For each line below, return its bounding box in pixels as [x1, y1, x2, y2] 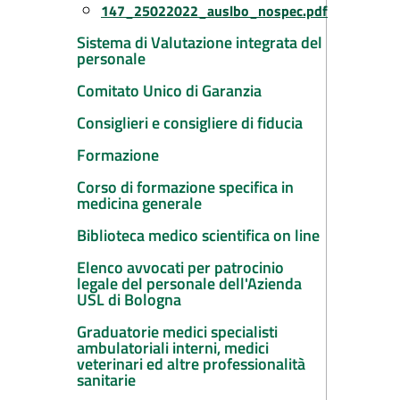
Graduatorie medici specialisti [77, 320, 278, 344]
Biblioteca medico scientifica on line [77, 223, 320, 247]
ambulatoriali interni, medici [77, 336, 269, 360]
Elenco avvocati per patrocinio [77, 255, 284, 279]
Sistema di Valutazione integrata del [77, 30, 322, 54]
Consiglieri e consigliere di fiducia [77, 111, 303, 135]
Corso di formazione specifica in [77, 175, 294, 199]
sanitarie [77, 368, 136, 392]
